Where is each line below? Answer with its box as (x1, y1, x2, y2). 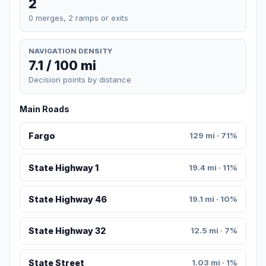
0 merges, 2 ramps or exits (28, 12, 128, 23)
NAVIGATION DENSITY (28, 46, 112, 55)
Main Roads (20, 104, 69, 115)
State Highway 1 (28, 162, 99, 173)
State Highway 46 (28, 194, 107, 205)
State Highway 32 (28, 226, 106, 236)
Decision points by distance (28, 75, 131, 85)
